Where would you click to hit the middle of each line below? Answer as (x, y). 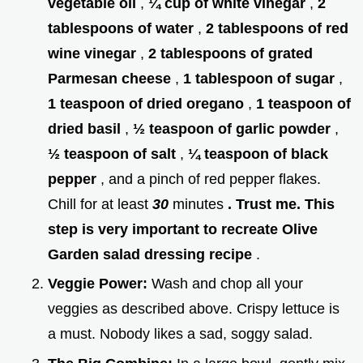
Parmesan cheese (111, 78)
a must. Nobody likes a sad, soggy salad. (180, 334)
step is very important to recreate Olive (183, 229)
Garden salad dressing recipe (152, 254)
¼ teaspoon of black (258, 154)
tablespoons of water (123, 28)
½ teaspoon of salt (114, 154)
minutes (200, 204)
